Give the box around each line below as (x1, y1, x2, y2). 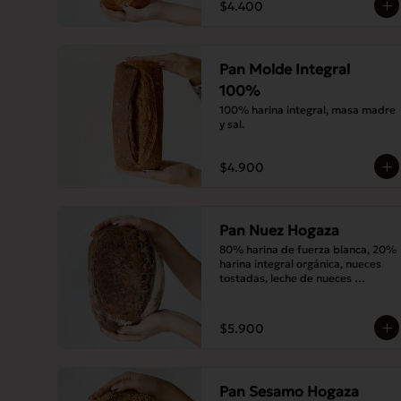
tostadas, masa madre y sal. (219, 286, 363, 299)
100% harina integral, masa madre (219, 103, 396, 116)
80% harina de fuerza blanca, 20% (219, 243, 397, 256)
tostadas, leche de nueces (219, 271, 352, 285)
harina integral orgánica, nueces (219, 257, 381, 270)
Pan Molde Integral (219, 60, 350, 78)
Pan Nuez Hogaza (219, 221, 339, 239)
